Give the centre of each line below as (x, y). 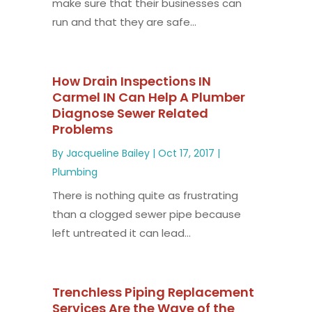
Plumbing (75, 172)
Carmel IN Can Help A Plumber (148, 97)
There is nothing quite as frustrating (145, 195)
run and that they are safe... (124, 22)
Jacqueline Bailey (108, 153)
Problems (82, 129)
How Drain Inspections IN (131, 81)
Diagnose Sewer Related (130, 113)
